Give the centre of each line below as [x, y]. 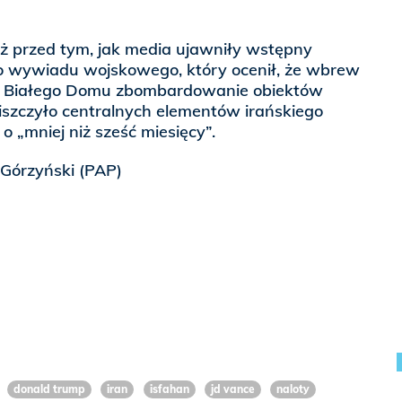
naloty [293, 389]
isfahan [169, 389]
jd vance [233, 389]
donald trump [49, 389]
